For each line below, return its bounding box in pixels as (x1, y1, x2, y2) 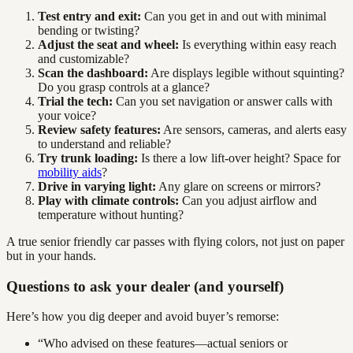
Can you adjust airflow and (179, 194, 317, 208)
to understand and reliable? (38, 137, 171, 151)
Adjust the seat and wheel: (38, 38, 179, 52)
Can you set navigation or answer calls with (113, 95, 333, 109)
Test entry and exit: (38, 9, 141, 24)
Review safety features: (38, 123, 161, 137)
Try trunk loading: (38, 151, 138, 165)
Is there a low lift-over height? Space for (138, 151, 340, 165)
